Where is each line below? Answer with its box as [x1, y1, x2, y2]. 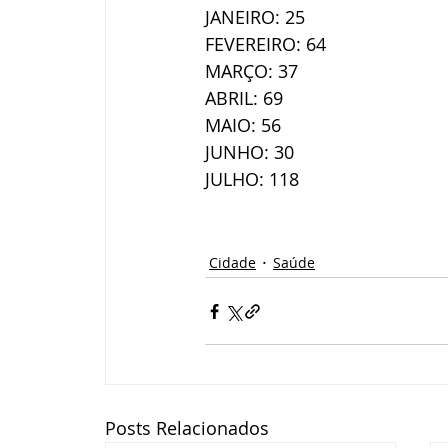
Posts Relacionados [105, 416, 269, 440]
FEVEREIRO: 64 [205, 32, 326, 56]
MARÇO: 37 [205, 59, 298, 83]
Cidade [209, 252, 256, 272]
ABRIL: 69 [205, 86, 283, 110]
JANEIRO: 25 [205, 5, 305, 29]
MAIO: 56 [205, 113, 281, 137]
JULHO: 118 [205, 167, 299, 191]
